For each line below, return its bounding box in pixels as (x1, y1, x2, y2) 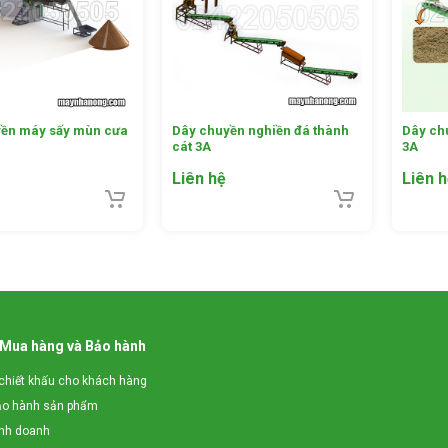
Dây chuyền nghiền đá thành (172, 123, 350, 139)
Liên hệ (172, 169, 227, 189)
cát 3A (172, 139, 212, 155)
